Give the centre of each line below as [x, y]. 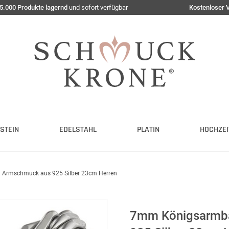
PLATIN [148, 130]
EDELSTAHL [78, 130]
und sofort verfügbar [98, 7]
